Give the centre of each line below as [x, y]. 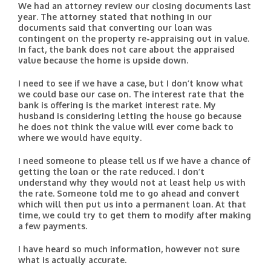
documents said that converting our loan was [115, 28]
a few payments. [53, 226]
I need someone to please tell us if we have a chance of [134, 161]
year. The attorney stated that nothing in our [115, 17]
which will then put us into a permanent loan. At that [132, 204]
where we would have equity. [80, 138]
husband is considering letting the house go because [130, 116]
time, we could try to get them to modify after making [135, 215]
